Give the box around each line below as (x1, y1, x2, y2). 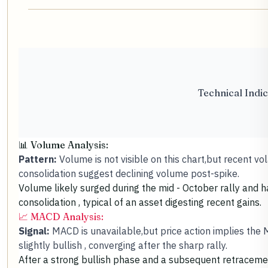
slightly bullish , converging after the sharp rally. (19, 239, 227, 252)
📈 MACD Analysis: (19, 211, 103, 223)
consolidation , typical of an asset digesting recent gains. (19, 196, 261, 209)
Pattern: (19, 153, 57, 166)
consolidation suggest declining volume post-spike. (19, 167, 239, 180)
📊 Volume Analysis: (19, 139, 108, 151)
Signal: (19, 225, 50, 237)
